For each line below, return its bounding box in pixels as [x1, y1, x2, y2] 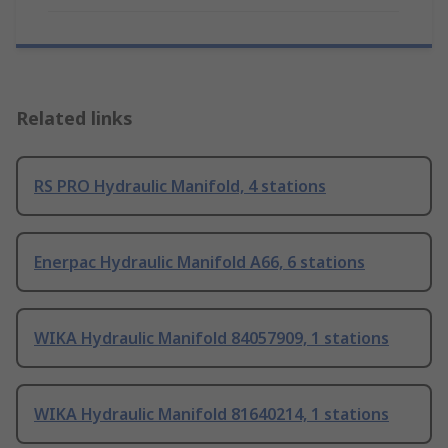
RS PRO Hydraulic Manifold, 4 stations [34, 175, 326, 198]
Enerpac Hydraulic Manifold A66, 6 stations [34, 251, 365, 274]
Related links [16, 106, 133, 131]
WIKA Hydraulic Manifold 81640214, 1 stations [34, 403, 389, 426]
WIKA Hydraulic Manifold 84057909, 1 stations [34, 327, 389, 350]
